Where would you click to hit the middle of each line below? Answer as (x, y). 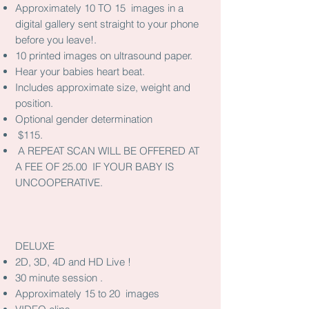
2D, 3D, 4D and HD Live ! (73, 262)
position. (36, 103)
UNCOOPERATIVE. (59, 182)
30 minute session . (60, 278)
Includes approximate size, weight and (103, 87)
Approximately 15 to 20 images (90, 293)
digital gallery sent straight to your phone (107, 24)
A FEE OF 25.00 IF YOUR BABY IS (94, 167)
